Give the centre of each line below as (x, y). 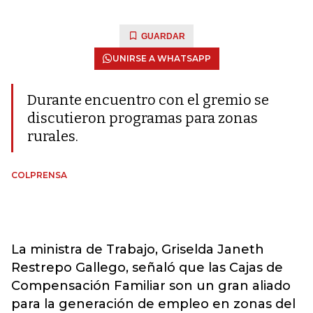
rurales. (53, 136)
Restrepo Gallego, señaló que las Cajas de (147, 268)
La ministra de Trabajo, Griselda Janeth (138, 249)
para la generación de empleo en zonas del (153, 304)
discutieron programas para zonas (143, 118)
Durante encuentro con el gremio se (148, 100)
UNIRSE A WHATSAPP (161, 58)
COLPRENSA (39, 175)
